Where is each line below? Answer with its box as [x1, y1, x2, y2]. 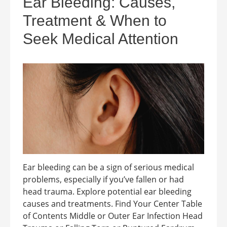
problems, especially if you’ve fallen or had [23, 174, 184, 185]
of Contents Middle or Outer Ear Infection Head [23, 210, 203, 221]
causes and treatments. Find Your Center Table [23, 198, 202, 209]
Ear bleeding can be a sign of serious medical [23, 162, 194, 173]
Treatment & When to [23, 12, 167, 29]
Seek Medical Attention [23, 30, 178, 47]
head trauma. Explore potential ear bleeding [23, 186, 192, 197]
